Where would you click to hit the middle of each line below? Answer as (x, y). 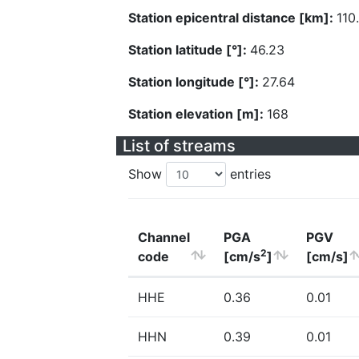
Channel (164, 237)
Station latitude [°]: (189, 50)
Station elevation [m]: (198, 114)
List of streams (179, 146)
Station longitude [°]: (195, 82)
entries (248, 174)
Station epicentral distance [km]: (232, 18)
